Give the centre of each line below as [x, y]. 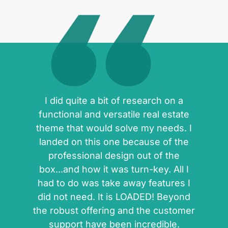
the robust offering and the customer [114, 210]
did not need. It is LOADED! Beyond [114, 197]
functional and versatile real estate [114, 114]
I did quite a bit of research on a [114, 101]
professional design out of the [114, 155]
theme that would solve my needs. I [114, 128]
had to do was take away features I [114, 183]
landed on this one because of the [114, 142]
